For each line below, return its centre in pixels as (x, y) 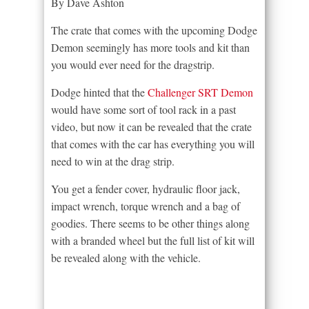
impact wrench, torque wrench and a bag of (146, 206)
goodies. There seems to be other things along (150, 223)
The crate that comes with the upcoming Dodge (154, 30)
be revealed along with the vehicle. (126, 257)
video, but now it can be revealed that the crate (151, 126)
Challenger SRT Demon (200, 92)
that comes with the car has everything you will (153, 143)
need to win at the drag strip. (113, 161)
